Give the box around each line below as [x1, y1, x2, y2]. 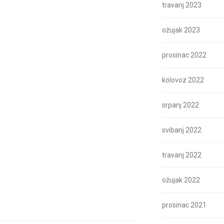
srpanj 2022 [162, 101, 199, 109]
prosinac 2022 [162, 51, 206, 59]
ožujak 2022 [162, 176, 200, 184]
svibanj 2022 [162, 126, 201, 134]
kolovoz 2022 [162, 76, 204, 84]
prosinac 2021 [162, 201, 206, 209]
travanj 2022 [162, 151, 201, 159]
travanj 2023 [162, 1, 201, 9]
